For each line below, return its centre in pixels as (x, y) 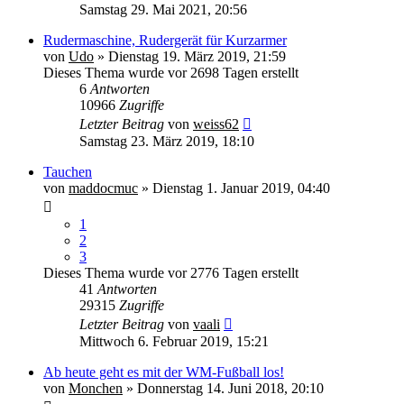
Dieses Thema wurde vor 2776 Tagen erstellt (171, 272)
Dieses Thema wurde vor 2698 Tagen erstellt (171, 72)
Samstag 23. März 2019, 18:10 (167, 141)
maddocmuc (103, 188)
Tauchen (68, 171)
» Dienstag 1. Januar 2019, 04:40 (234, 188)
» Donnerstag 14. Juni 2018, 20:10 (223, 388)
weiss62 (216, 124)
